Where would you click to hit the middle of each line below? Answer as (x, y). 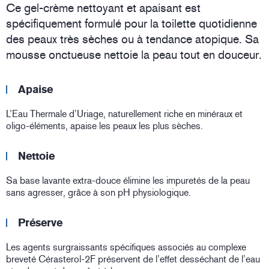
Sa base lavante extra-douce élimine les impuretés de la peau (128, 181)
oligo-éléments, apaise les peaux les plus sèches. (104, 126)
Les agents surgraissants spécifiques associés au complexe (126, 247)
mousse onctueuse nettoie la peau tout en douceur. (134, 55)
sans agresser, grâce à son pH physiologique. (98, 193)
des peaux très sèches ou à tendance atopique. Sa (132, 39)
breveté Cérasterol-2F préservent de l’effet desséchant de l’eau (133, 259)
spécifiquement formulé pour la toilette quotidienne (131, 24)
